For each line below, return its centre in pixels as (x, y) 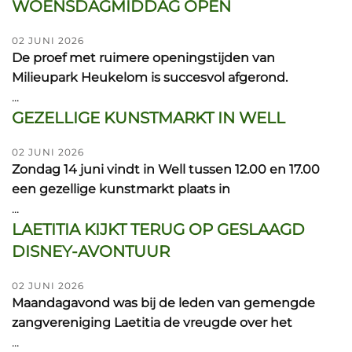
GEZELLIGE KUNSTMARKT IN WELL (148, 118)
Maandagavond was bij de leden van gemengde (163, 303)
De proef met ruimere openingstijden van (143, 58)
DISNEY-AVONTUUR (91, 251)
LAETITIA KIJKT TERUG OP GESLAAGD (158, 229)
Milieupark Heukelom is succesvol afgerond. (150, 77)
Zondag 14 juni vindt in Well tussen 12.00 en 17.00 (166, 169)
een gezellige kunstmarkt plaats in (121, 189)
